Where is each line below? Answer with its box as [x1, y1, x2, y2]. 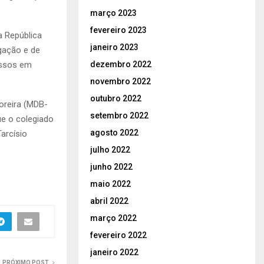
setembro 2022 [90, 110, 148, 120]
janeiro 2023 [90, 42, 138, 52]
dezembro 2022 [90, 59, 151, 69]
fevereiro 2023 [90, 25, 147, 35]
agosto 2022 [90, 127, 138, 137]
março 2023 [90, 8, 137, 18]
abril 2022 [90, 196, 128, 206]
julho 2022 [90, 144, 130, 154]
